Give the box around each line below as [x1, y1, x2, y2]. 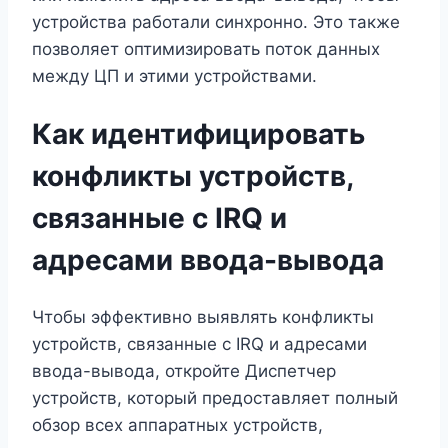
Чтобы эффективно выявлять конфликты [32, 307, 374, 328]
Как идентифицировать [32, 116, 365, 151]
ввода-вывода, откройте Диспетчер [32, 361, 336, 382]
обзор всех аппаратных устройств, [32, 415, 323, 436]
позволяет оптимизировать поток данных [32, 38, 380, 59]
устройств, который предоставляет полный [32, 388, 398, 409]
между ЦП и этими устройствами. [32, 65, 317, 86]
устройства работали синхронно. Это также [32, 11, 400, 32]
